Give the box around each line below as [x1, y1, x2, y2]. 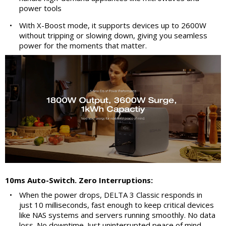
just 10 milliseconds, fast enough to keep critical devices [19, 199, 214, 210]
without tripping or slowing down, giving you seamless [19, 30, 207, 40]
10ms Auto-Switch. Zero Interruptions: [5, 175, 153, 185]
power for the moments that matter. [19, 40, 147, 50]
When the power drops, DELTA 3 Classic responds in [19, 189, 202, 200]
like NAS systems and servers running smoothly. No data [19, 209, 215, 220]
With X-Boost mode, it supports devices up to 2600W [19, 20, 206, 30]
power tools [19, 3, 62, 13]
